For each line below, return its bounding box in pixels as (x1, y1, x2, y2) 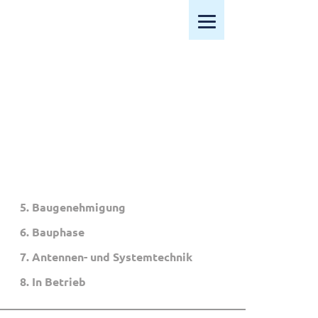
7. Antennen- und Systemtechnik (19, 248, 192, 264)
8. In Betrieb (19, 273, 86, 289)
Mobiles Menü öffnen (188, 11, 297, 26)
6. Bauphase (19, 224, 84, 239)
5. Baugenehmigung (19, 199, 126, 214)
